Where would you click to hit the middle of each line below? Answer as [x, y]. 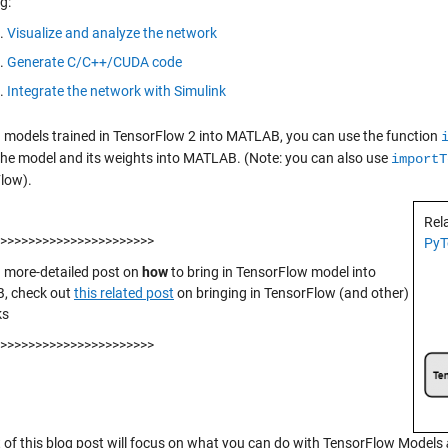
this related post [124, 293]
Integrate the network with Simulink [116, 91]
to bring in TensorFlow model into [273, 272]
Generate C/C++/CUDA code [94, 62]
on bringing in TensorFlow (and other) [291, 293]
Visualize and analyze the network [112, 33]
